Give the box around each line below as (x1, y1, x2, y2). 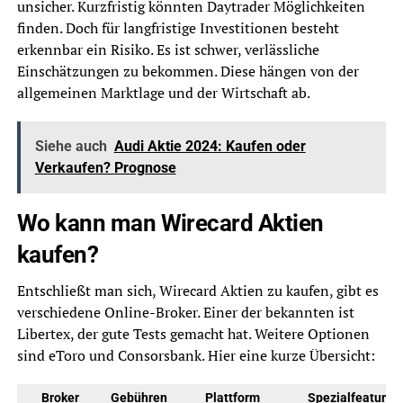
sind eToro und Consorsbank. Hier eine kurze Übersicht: (16, 345, 375, 365)
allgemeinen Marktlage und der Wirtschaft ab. (16, 83, 310, 103)
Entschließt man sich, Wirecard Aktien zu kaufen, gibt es (16, 281, 379, 300)
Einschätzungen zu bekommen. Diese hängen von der (16, 61, 359, 81)
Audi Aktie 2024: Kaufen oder (113, 138, 306, 155)
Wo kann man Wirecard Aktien (16, 210, 324, 237)
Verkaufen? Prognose (34, 159, 176, 176)
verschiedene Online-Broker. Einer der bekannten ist (16, 302, 354, 322)
